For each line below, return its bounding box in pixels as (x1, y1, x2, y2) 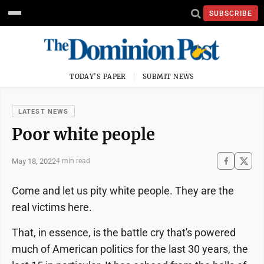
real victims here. (12, 201, 92, 213)
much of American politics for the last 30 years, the (12, 243, 248, 255)
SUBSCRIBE (209, 9, 252, 18)
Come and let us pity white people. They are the (12, 184, 234, 197)
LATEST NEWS (18, 108, 69, 115)
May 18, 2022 (12, 156, 56, 166)
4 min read (56, 157, 90, 165)
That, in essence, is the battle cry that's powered (12, 226, 236, 239)
